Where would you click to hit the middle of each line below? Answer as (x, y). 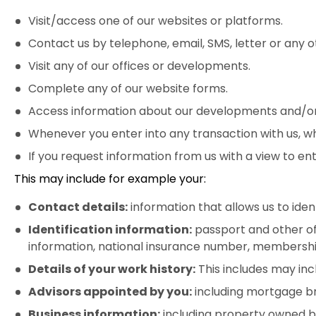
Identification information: (110, 230)
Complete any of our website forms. (128, 89)
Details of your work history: (112, 269)
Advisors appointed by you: (110, 292)
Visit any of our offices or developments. (139, 66)
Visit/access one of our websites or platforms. (156, 21)
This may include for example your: (110, 179)
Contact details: (78, 207)
